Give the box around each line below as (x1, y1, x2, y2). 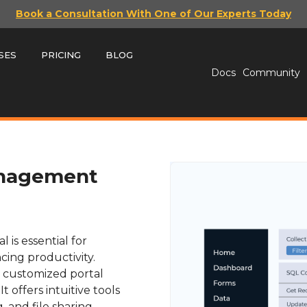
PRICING (40, 49, 81, 60)
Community (243, 66, 301, 79)
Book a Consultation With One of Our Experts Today (16, 8, 291, 20)
